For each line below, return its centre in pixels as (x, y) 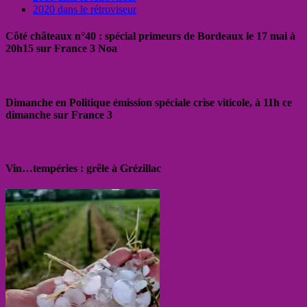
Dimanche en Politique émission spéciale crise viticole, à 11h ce (149, 102)
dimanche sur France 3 (59, 114)
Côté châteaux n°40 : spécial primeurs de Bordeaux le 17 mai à (150, 36)
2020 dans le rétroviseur (85, 9)
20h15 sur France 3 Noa (61, 49)
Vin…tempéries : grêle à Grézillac (83, 169)
